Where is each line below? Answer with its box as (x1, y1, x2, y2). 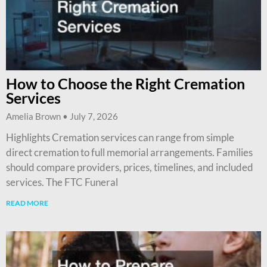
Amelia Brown (6, 111, 63, 122)
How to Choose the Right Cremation (6, 74, 245, 93)
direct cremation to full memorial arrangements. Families (6, 146, 253, 159)
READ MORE (6, 198, 48, 208)
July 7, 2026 (68, 111, 118, 122)
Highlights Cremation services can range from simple (6, 131, 234, 144)
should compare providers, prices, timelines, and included (6, 161, 253, 174)
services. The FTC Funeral (6, 176, 118, 189)
